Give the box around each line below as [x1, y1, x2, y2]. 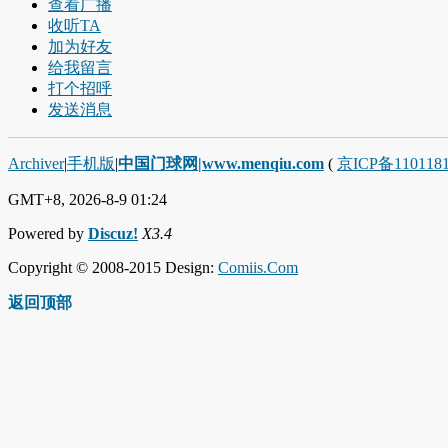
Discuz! [88, 224, 138, 242]
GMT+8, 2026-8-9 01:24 [8, 190, 167, 208]
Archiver [8, 154, 64, 172]
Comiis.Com [218, 258, 298, 276]
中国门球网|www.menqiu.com [118, 154, 324, 172]
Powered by [8, 224, 88, 242]
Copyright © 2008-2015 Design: [8, 258, 218, 276]
